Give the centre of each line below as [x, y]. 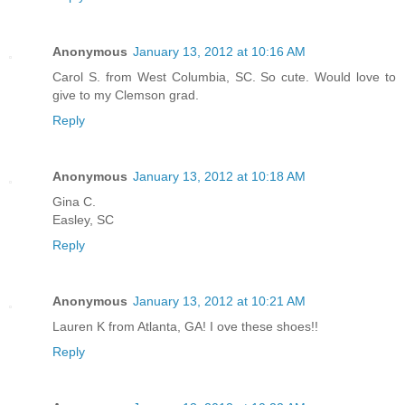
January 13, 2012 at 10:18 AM [219, 177]
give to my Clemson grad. [126, 95]
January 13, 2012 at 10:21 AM [219, 301]
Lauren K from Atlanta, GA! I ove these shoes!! [185, 327]
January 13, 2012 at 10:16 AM [219, 52]
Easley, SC [83, 220]
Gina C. [74, 202]
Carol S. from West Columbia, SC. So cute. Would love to [224, 77]
